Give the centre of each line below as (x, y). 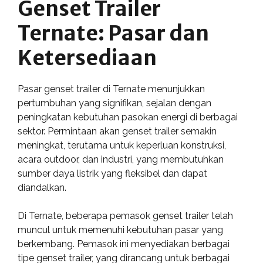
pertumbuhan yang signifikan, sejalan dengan (114, 103)
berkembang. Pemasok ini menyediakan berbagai (124, 244)
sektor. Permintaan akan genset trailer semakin (117, 131)
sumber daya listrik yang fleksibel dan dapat (112, 173)
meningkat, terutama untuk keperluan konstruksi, (122, 145)
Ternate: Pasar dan (113, 33)
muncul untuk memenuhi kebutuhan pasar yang (120, 230)
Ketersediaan (87, 58)
